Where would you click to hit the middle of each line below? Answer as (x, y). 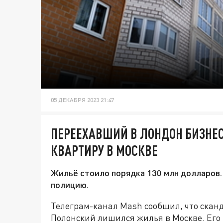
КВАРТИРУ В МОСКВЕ (104, 151)
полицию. (70, 185)
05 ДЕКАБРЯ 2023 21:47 (82, 100)
